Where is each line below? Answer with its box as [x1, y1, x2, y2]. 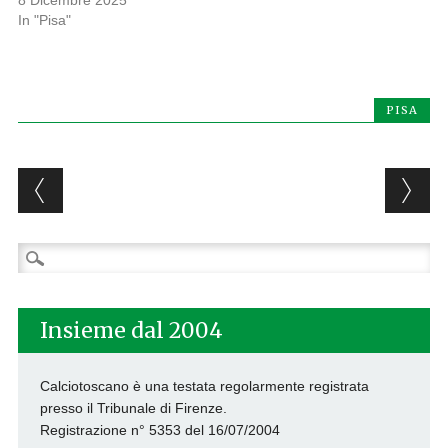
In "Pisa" [17, 12, 71, 29]
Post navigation [17, 164, 276, 204]
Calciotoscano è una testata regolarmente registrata [39, 378, 369, 395]
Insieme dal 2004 [39, 317, 223, 345]
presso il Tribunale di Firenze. [39, 400, 227, 417]
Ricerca [16, 245, 65, 262]
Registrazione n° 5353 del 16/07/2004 [39, 422, 280, 439]
